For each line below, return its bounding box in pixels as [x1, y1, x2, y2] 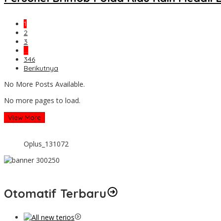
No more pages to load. [4, 96, 80, 106]
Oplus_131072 [24, 139, 69, 149]
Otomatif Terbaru [4, 186, 107, 201]
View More [8, 113, 41, 122]
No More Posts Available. [4, 79, 85, 89]
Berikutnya [24, 64, 58, 73]
